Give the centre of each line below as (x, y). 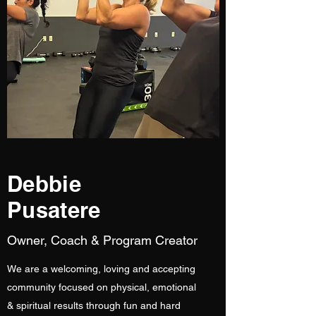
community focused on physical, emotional (102, 287)
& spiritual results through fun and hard (94, 305)
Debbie (44, 184)
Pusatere (54, 210)
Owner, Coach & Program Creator (102, 240)
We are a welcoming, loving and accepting (101, 269)
